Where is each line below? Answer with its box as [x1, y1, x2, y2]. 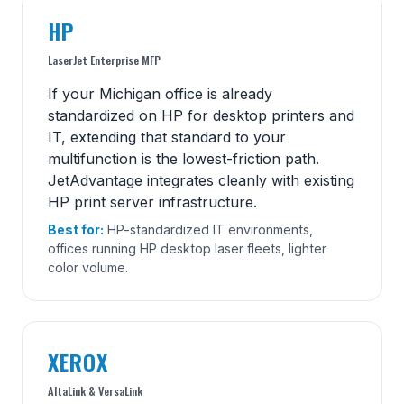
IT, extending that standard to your [48, 127, 286, 146]
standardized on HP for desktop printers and [48, 106, 354, 124]
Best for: [48, 221, 104, 237]
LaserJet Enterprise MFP [48, 50, 161, 69]
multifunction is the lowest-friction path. [48, 149, 319, 168]
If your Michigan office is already [48, 84, 272, 103]
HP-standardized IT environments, [104, 221, 313, 237]
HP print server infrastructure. [48, 192, 257, 211]
